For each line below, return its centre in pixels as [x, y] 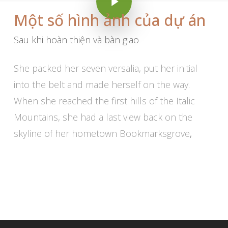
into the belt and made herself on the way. [102, 85]
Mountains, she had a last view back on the [103, 117]
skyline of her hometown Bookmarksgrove [102, 134]
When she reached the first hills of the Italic [105, 101]
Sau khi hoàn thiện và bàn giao [76, 40]
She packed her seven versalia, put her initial [106, 68]
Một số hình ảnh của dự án [109, 20]
